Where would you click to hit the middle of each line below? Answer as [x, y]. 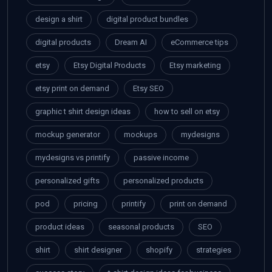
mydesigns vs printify [73, 158]
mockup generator [68, 135]
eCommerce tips [199, 42]
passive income [161, 158]
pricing [86, 204]
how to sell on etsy [187, 112]
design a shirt [59, 19]
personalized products [163, 181]
